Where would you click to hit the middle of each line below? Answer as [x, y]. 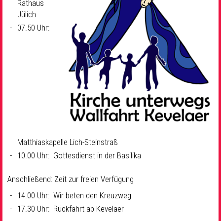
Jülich [27, 14]
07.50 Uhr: [34, 28]
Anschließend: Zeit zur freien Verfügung [71, 179]
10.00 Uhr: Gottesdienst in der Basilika [79, 155]
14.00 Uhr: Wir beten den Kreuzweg [74, 195]
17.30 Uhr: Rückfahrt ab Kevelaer [71, 208]
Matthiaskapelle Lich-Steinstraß [68, 142]
